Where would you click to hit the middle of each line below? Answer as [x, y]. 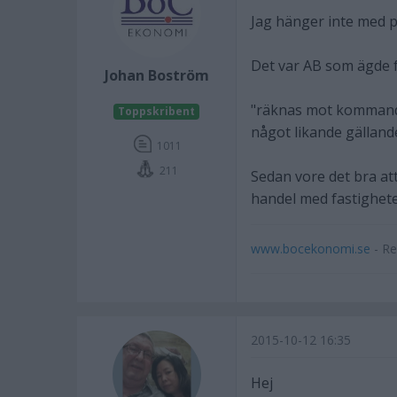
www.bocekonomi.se [311, 249]
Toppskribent [156, 111]
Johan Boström [156, 75]
